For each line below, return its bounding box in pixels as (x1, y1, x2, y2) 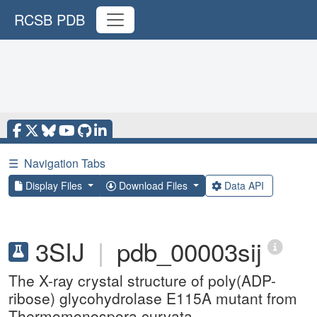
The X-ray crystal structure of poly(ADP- (8, 270, 276, 291)
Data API (221, 178, 267, 192)
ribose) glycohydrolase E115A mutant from (8, 287, 297, 309)
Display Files (23, 178, 85, 192)
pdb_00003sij (117, 234, 262, 269)
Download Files (115, 178, 190, 192)
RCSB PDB (14, 9, 85, 30)
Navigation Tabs (24, 155, 105, 171)
